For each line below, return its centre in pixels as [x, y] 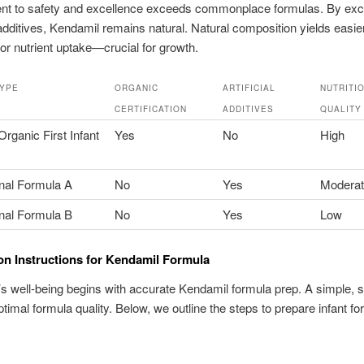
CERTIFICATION [150, 108]
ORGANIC [136, 87]
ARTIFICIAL [249, 87]
